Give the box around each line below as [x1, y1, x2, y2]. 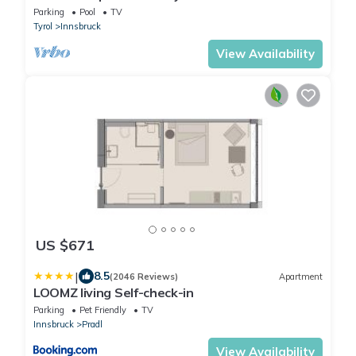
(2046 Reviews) [110, 270, 178, 282]
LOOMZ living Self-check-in [33, 284, 194, 301]
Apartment [279, 270, 323, 282]
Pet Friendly [79, 304, 126, 316]
